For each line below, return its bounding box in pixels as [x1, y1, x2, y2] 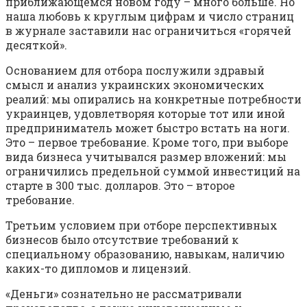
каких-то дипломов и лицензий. [5, 261, 191, 276]
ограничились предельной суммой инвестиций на [5, 164, 300, 179]
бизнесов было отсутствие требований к [5, 232, 238, 247]
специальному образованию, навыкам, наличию [5, 247, 284, 262]
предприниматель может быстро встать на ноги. [5, 121, 290, 136]
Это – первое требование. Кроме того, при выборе [5, 135, 288, 150]
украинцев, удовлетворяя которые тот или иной [5, 106, 285, 121]
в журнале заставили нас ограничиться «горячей [5, 23, 291, 38]
